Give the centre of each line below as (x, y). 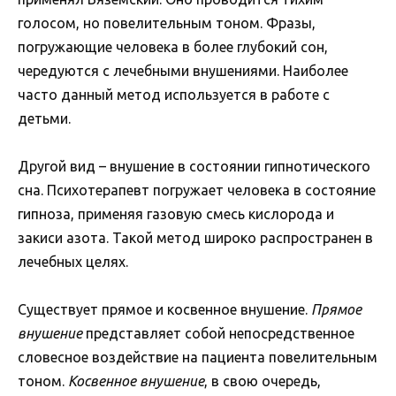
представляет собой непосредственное (218, 333)
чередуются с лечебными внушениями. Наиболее (183, 70)
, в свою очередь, (263, 381)
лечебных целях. (73, 261)
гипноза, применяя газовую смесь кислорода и (176, 213)
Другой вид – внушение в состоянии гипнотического (194, 166)
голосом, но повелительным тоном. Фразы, (167, 23)
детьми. (44, 118)
